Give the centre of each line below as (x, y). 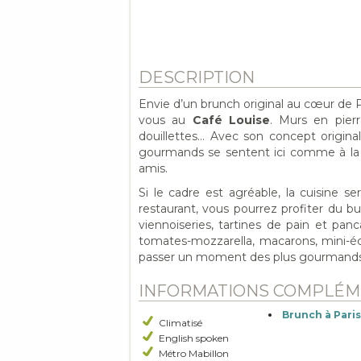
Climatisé (180, 323)
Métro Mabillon (194, 353)
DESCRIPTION (197, 77)
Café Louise (231, 120)
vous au (166, 120)
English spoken (194, 338)
